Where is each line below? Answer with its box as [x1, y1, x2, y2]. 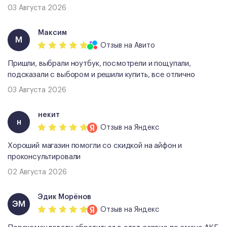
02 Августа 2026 [8, 168, 67, 176]
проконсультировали [8, 153, 81, 161]
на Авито [122, 42, 155, 50]
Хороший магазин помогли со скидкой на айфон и [8, 141, 182, 149]
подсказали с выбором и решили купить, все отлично [8, 70, 195, 79]
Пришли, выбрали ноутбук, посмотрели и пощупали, [8, 59, 191, 67]
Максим [38, 29, 67, 37]
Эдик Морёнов [38, 194, 91, 201]
